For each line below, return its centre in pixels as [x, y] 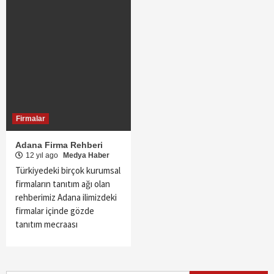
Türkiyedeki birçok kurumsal [68, 171]
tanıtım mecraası [46, 224]
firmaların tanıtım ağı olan [63, 184]
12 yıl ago [43, 156]
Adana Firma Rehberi [59, 145]
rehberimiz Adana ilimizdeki [66, 198]
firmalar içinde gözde [55, 211]
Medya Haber [86, 156]
